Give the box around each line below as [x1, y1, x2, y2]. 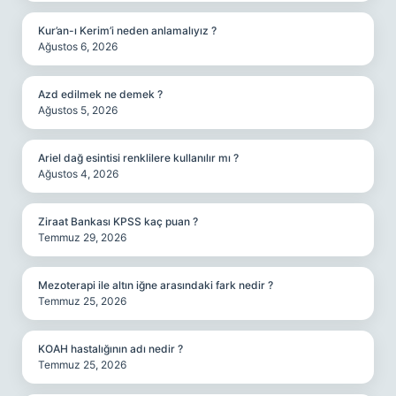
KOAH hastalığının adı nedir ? [38, 342, 183, 355]
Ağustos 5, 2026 [38, 103, 118, 117]
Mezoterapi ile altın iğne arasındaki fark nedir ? [38, 278, 273, 292]
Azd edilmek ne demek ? [38, 88, 163, 101]
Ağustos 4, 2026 [38, 167, 118, 180]
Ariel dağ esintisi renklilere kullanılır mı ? [38, 151, 239, 164]
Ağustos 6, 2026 [38, 40, 118, 53]
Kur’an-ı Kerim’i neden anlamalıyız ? [38, 24, 217, 37]
